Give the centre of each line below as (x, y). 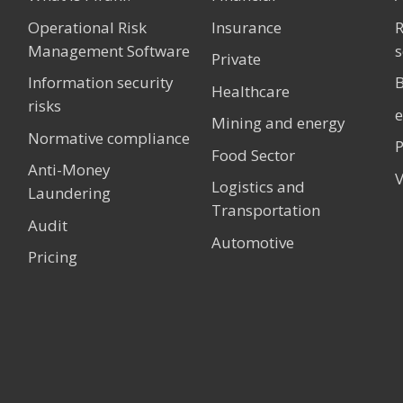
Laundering (70, 193)
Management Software (109, 50)
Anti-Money (70, 170)
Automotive (252, 242)
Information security (101, 83)
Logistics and (258, 187)
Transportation (265, 210)
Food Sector (253, 155)
